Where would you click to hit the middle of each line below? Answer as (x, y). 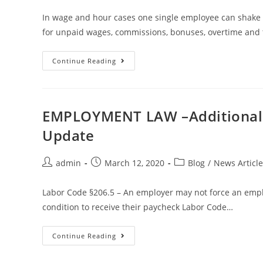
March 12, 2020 (134, 163)
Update (68, 135)
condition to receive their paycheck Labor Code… (138, 207)
